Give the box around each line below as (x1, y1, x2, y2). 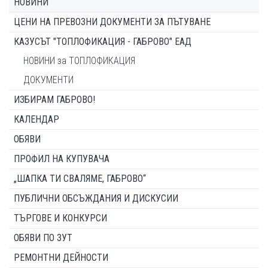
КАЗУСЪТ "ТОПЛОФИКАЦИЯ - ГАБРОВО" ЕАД (14, 35, 191, 47)
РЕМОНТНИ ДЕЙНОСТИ (14, 251, 108, 263)
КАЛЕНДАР (14, 113, 59, 125)
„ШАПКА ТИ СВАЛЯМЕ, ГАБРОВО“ (14, 172, 146, 184)
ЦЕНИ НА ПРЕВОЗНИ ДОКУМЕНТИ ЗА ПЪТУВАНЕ (14, 16, 211, 28)
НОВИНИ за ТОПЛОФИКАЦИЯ (23, 54, 135, 66)
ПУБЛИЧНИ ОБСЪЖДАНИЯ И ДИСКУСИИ (14, 192, 178, 204)
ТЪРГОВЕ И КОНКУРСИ (14, 212, 107, 224)
